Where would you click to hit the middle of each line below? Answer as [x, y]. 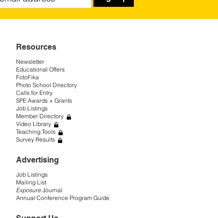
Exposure [28, 190]
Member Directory [40, 116]
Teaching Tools [36, 131]
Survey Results [36, 139]
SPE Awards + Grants [44, 100]
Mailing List [31, 182]
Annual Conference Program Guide [63, 198]
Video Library [34, 124]
